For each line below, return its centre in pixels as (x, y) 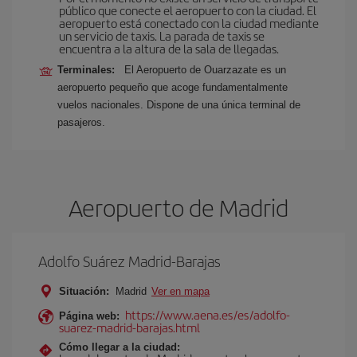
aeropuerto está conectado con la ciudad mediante (189, 23)
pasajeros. (81, 122)
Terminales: (89, 70)
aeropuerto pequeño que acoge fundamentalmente (173, 87)
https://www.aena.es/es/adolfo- (208, 314)
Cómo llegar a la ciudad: (120, 347)
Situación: (84, 291)
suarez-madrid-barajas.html (129, 327)
